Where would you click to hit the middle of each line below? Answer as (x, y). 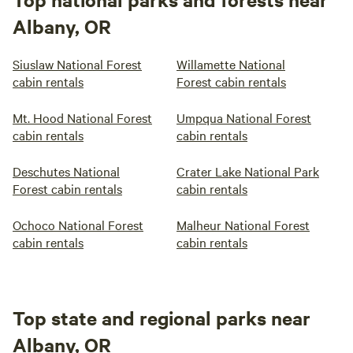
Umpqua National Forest (244, 117)
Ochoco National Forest (78, 225)
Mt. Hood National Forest (82, 117)
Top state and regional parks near (162, 318)
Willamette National (231, 64)
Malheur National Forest (243, 225)
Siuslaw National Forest (77, 64)
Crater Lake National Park (248, 171)
